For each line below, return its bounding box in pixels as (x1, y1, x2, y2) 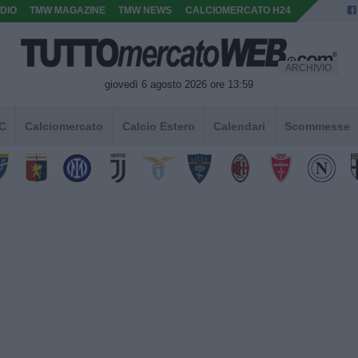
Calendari (213, 119, 266, 133)
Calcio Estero (121, 119, 195, 133)
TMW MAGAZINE (30, 6, 106, 15)
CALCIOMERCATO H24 (185, 6, 291, 15)
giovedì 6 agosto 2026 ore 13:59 (105, 78, 253, 90)
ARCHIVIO (284, 63, 332, 73)
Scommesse (284, 119, 350, 133)
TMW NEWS (118, 6, 173, 15)
